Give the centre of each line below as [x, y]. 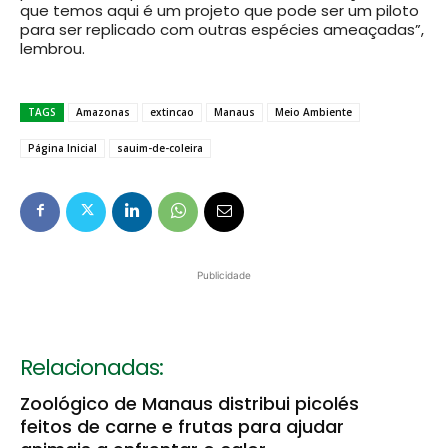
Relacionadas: [91, 368]
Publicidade [224, 275]
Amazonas [103, 112]
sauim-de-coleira [160, 148]
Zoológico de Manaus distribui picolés [189, 404]
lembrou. [52, 49]
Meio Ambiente [313, 112]
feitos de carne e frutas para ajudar [182, 427]
